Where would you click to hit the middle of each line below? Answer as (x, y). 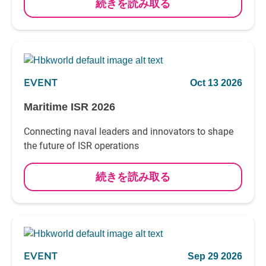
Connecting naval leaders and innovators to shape (129, 132)
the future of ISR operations (81, 146)
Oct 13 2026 (216, 83)
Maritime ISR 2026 (69, 107)
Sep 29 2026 (215, 256)
